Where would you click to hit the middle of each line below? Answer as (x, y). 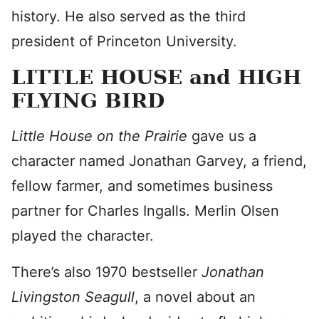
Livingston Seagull (73, 297)
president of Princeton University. (124, 41)
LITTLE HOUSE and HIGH (156, 77)
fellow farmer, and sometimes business (142, 186)
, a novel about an (195, 297)
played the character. (83, 236)
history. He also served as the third (129, 16)
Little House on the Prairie (101, 136)
